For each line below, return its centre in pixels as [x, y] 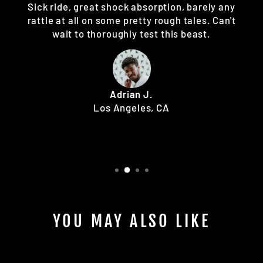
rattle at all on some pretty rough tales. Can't [131, 20]
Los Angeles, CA [131, 107]
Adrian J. [131, 94]
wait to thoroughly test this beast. [131, 33]
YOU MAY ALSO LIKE [131, 221]
